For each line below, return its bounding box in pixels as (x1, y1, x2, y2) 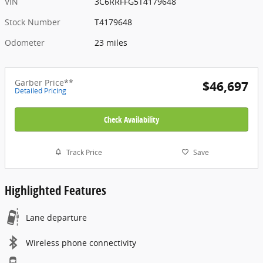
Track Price (66, 147, 102, 157)
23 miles (95, 36, 128, 48)
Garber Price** (15, 76, 73, 88)
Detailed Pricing (15, 85, 66, 96)
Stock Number (5, 16, 60, 28)
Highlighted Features (5, 182, 106, 199)
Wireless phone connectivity (26, 237, 136, 249)
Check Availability (104, 113, 159, 125)
